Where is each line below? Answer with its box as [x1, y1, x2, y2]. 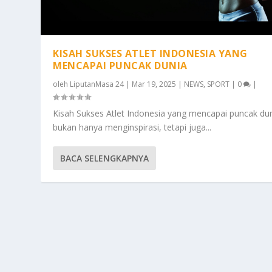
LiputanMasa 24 [70, 79, 124, 90]
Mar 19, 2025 [132, 79, 177, 90]
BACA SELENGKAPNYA [60, 152, 149, 165]
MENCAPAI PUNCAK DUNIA [53, 59, 188, 73]
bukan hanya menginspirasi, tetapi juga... [53, 121, 212, 134]
